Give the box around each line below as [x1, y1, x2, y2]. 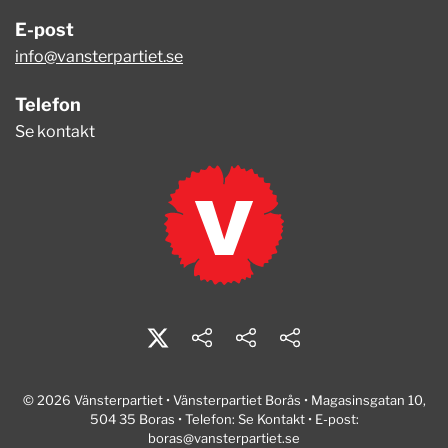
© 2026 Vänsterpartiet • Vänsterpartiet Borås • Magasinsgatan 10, [22, 391, 426, 408]
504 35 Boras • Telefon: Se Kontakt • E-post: [89, 410, 359, 427]
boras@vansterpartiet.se [148, 429, 300, 446]
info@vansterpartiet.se [15, 46, 183, 66]
